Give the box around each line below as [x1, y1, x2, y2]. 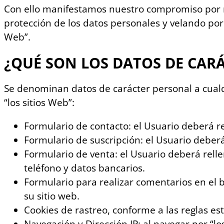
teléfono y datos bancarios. [24, 161, 145, 175]
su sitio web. [24, 189, 79, 203]
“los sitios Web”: [4, 96, 74, 109]
